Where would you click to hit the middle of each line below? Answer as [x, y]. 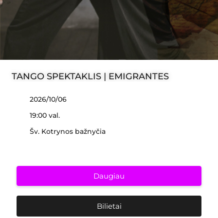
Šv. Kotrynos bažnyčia [68, 131]
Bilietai [109, 206]
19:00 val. [45, 115]
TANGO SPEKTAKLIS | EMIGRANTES [90, 76]
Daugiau [109, 176]
